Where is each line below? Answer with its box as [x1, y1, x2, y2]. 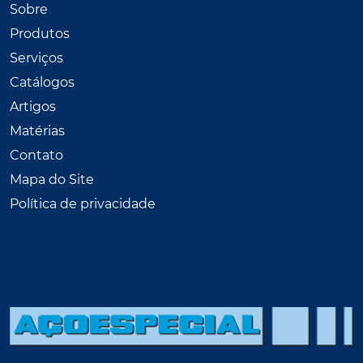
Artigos [10, 98, 56, 114]
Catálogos [10, 74, 75, 90]
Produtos [10, 25, 70, 41]
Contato [10, 147, 63, 163]
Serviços [10, 49, 63, 66]
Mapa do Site [10, 171, 94, 187]
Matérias [10, 122, 65, 139]
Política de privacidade [10, 195, 156, 211]
